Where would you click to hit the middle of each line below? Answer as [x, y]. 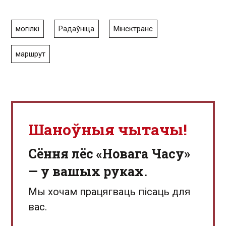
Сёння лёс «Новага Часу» [109, 154]
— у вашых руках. [88, 171]
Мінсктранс [133, 29]
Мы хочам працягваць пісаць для [109, 192]
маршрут [31, 54]
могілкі [27, 29]
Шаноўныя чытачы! [108, 129]
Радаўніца [76, 29]
